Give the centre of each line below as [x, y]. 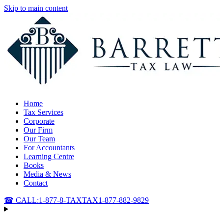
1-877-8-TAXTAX [69, 200]
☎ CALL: [21, 200]
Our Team [39, 139]
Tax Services [43, 112]
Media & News [47, 174]
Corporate [39, 121]
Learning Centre [49, 156]
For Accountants [49, 148]
